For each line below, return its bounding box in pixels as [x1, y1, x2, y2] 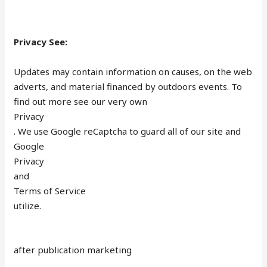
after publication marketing [14, 243, 132, 256]
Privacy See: [14, 35, 68, 48]
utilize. [14, 199, 42, 212]
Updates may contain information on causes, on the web [14, 65, 253, 77]
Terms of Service [14, 184, 86, 197]
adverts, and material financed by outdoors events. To [14, 80, 243, 92]
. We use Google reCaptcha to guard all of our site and [14, 125, 241, 137]
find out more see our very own [14, 95, 148, 107]
